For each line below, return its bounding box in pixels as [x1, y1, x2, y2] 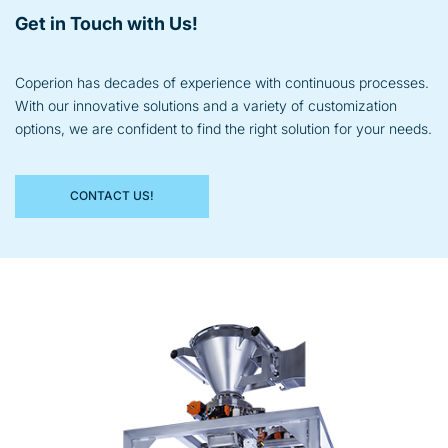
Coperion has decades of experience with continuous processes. [15, 74, 429, 91]
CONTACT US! [70, 188, 155, 204]
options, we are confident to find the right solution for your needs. [15, 120, 432, 137]
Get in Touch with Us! [15, 13, 198, 34]
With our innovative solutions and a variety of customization [15, 97, 397, 114]
